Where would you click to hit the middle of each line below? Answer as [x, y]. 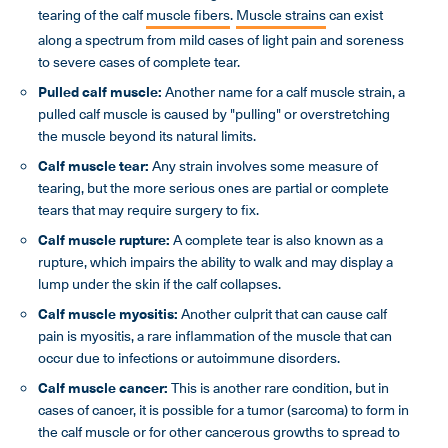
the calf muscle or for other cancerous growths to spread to [219, 432]
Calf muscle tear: [93, 166]
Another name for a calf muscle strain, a [285, 92]
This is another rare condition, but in [280, 388]
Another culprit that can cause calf [282, 314]
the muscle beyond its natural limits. [147, 136]
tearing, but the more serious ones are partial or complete [213, 188]
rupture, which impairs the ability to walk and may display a [215, 262]
